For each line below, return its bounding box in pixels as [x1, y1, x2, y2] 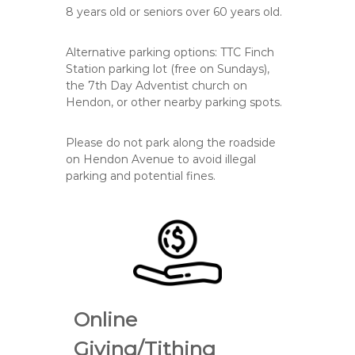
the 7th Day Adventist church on [66, 78, 248, 93]
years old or [74, 4, 144, 19]
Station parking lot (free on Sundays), [66, 61, 270, 76]
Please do [66, 135, 124, 150]
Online [74, 307, 138, 332]
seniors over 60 [143, 4, 228, 19]
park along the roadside [143, 135, 277, 150]
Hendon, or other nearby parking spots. [66, 94, 283, 109]
